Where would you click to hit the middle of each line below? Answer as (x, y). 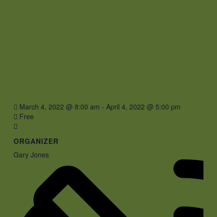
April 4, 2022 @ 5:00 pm (143, 106)
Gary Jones (31, 155)
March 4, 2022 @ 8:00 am (61, 106)
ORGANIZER (36, 141)
